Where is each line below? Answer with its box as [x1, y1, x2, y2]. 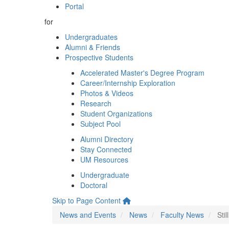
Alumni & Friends [65, 42, 120, 52]
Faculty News [161, 210, 204, 220]
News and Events [60, 210, 116, 220]
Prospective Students [65, 52, 133, 62]
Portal [65, 1, 84, 11]
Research [80, 98, 111, 108]
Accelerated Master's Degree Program [80, 67, 204, 78]
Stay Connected [80, 144, 132, 154]
